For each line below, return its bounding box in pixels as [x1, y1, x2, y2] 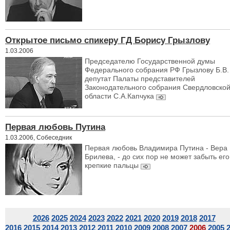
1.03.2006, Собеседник [5, 134, 72, 141]
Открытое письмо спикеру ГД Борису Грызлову [5, 35, 210, 45]
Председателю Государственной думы [85, 57, 215, 65]
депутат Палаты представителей [85, 74, 195, 83]
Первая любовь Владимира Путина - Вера [85, 144, 227, 152]
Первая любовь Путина [5, 122, 105, 132]
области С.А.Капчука [85, 92, 156, 100]
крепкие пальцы [85, 161, 139, 169]
